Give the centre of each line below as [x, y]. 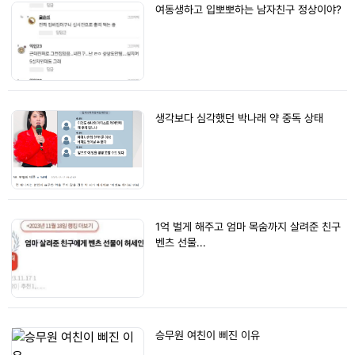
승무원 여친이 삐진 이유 [208, 335]
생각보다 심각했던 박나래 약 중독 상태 [239, 118]
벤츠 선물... [181, 242]
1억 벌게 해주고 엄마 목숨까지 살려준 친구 [248, 227]
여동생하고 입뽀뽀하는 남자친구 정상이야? [248, 10]
